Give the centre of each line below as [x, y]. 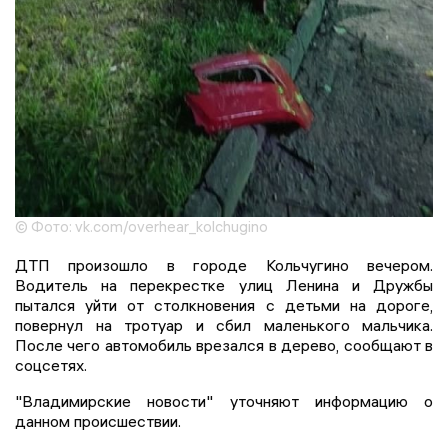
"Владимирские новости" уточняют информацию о [224, 401]
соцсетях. [51, 365]
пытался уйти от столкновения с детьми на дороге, [224, 305]
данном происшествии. [98, 421]
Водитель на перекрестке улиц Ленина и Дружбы [224, 285]
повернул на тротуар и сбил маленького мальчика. [224, 325]
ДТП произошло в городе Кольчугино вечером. [224, 265]
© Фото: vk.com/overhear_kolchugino [141, 227]
